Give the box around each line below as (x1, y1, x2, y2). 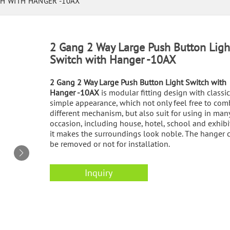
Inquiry (85, 167, 113, 179)
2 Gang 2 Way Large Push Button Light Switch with (49, 77, 226, 87)
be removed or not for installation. (49, 139, 170, 149)
